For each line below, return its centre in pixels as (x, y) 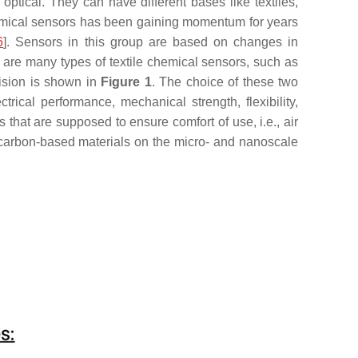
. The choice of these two (225, 82)
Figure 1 (126, 82)
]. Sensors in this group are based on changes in (151, 42)
